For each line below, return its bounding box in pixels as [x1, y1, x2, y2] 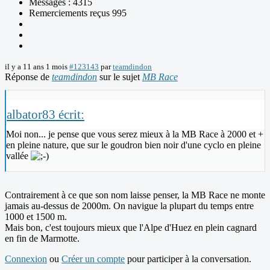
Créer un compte [61, 254, 125, 265]
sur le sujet [97, 72, 142, 83]
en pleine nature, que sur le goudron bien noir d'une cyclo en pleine [6, 140, 261, 151]
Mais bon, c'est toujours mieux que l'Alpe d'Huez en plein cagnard [5, 222, 257, 233]
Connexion [5, 254, 47, 265]
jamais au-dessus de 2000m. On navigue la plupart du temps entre [5, 201, 254, 212]
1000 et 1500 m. [5, 212, 67, 222]
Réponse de [5, 72, 52, 83]
